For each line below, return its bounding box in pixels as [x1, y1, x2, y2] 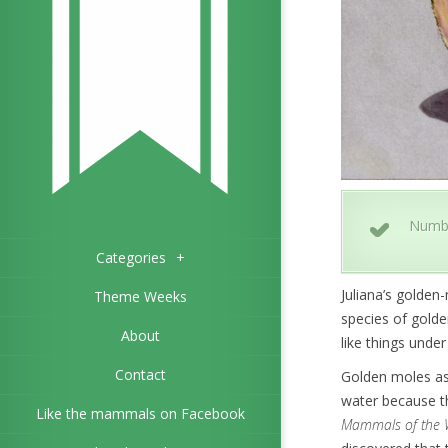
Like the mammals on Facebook [35, 404, 245, 424]
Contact [114, 365, 166, 385]
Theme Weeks [93, 287, 187, 307]
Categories [95, 248, 166, 268]
